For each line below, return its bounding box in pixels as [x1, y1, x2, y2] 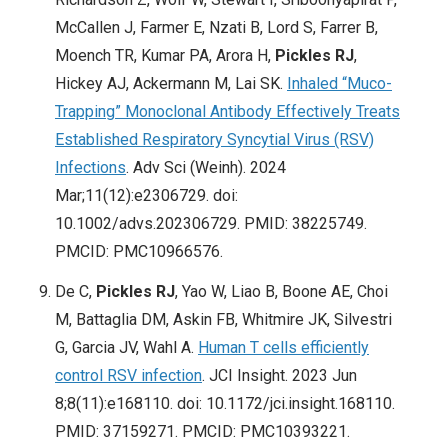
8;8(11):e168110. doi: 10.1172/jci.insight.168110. [55, 394, 395, 414]
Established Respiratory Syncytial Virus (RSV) [55, 130, 374, 150]
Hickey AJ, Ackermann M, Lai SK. [55, 74, 287, 94]
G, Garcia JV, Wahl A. [55, 338, 198, 358]
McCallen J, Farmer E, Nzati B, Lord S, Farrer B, [55, 18, 378, 38]
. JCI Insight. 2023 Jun [202, 366, 357, 386]
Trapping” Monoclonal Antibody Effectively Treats [55, 102, 400, 122]
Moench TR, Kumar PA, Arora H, [55, 46, 275, 66]
